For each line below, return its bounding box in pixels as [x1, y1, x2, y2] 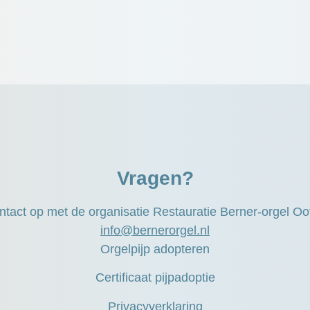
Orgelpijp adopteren [100, 241, 210, 256]
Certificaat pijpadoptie [95, 271, 215, 285]
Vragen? [116, 167, 194, 189]
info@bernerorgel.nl [100, 223, 210, 237]
